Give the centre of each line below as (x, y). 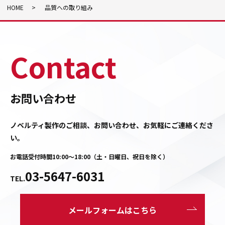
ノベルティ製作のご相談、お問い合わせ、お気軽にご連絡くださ (112, 125)
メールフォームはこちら (113, 210)
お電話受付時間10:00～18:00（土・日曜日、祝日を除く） (89, 156)
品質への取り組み (69, 8)
